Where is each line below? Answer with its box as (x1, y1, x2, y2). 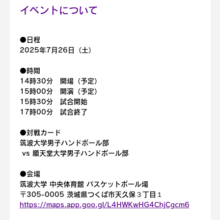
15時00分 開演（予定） (19, 88, 101, 95)
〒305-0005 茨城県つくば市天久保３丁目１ (19, 191, 163, 198)
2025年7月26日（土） (19, 47, 95, 54)
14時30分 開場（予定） (19, 78, 101, 84)
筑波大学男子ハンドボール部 (19, 139, 109, 146)
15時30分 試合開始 (19, 98, 87, 105)
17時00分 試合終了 (19, 109, 87, 115)
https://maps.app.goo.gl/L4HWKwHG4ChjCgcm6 (19, 201, 190, 208)
